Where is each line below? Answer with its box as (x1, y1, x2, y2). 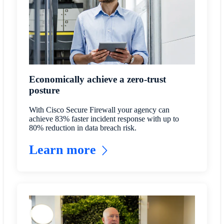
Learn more (28, 142, 96, 157)
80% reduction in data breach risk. (28, 123, 136, 132)
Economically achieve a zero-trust (28, 74, 166, 85)
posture (28, 85, 59, 96)
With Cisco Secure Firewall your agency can (28, 105, 169, 114)
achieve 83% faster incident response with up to (28, 114, 179, 123)
